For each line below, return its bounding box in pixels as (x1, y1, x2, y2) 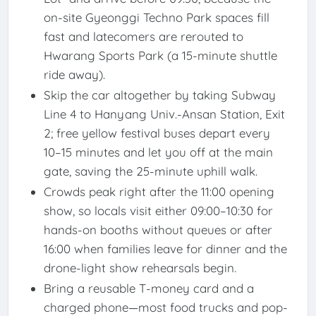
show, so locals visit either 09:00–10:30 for (43, 203, 273, 219)
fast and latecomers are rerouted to (43, 29, 243, 44)
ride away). (43, 67, 105, 83)
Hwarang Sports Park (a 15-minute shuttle (43, 48, 277, 63)
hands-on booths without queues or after (43, 222, 272, 238)
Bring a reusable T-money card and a (43, 281, 254, 296)
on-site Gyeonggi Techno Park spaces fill (43, 10, 269, 25)
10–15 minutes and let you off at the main (43, 145, 273, 160)
